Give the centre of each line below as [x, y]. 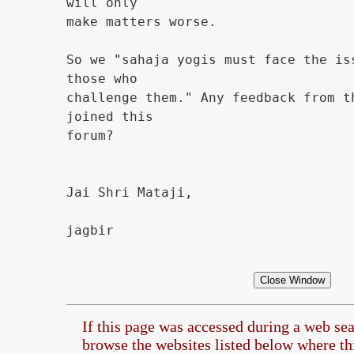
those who [102, 79]
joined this [110, 117]
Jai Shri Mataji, [130, 192]
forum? [90, 136]
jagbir [90, 230]
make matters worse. [141, 22]
